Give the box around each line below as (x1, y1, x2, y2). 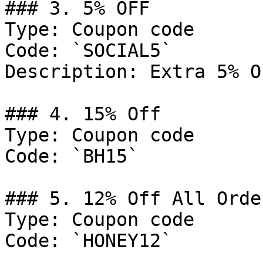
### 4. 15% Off (5, 103, 161, 124)
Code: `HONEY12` (5, 230, 172, 251)
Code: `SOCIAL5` (5, 40, 172, 61)
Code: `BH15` (5, 146, 139, 167)
